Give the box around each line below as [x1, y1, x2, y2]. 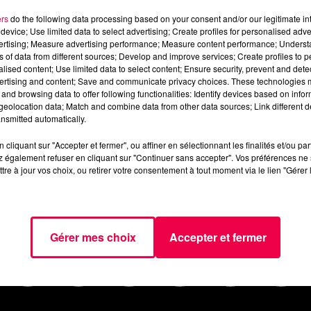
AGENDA [28, 180, 85, 199]
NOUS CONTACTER [92, 215, 219, 234]
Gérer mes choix [50, 229, 136, 245]
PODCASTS [160, 180, 236, 199]
